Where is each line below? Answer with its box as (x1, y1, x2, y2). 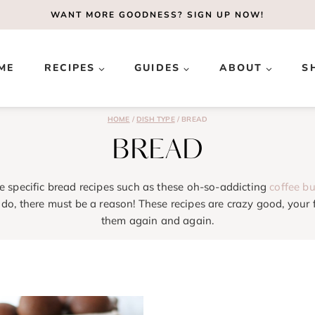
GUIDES (134, 61, 180, 75)
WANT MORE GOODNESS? (51, 9, 187, 20)
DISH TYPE (136, 115, 175, 124)
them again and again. (101, 214, 214, 227)
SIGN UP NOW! (187, 9, 264, 20)
